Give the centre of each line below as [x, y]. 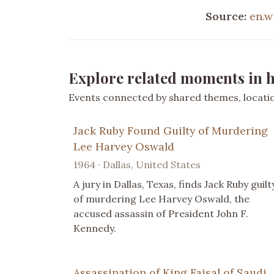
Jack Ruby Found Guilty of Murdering [171, 130]
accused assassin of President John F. [161, 213]
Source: [228, 16]
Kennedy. [95, 228]
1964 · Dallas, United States [137, 164]
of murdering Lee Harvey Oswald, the [161, 198]
